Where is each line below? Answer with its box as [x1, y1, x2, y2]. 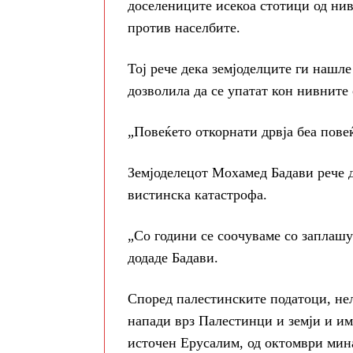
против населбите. [128, 20, 240, 36]
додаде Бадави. [128, 250, 218, 266]
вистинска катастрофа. [128, 187, 267, 203]
